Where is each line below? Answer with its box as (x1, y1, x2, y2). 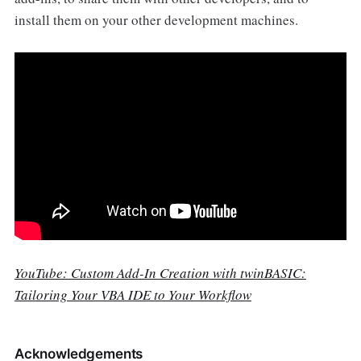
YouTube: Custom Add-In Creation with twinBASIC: (14, 263, 306, 282)
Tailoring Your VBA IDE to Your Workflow (14, 284, 251, 304)
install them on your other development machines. (14, 10, 298, 29)
